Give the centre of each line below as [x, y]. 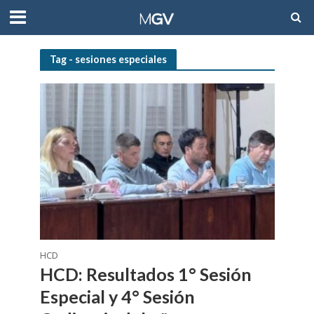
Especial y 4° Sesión [117, 297]
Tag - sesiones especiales [108, 59]
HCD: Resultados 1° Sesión [145, 274]
